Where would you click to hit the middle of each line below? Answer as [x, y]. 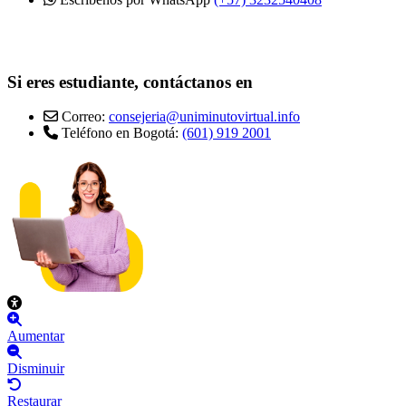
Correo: [83, 117]
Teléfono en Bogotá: [120, 133]
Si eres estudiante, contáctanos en [130, 82]
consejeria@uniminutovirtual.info [204, 117]
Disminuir [36, 369]
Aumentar [36, 336]
